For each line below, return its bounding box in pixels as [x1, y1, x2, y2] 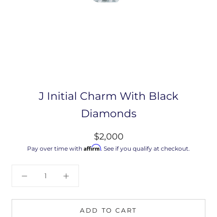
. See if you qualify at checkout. [101, 144, 190, 152]
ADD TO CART [80, 206, 137, 214]
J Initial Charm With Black [39, 89, 178, 103]
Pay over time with [27, 144, 84, 152]
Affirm [84, 143, 101, 151]
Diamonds [80, 107, 137, 120]
